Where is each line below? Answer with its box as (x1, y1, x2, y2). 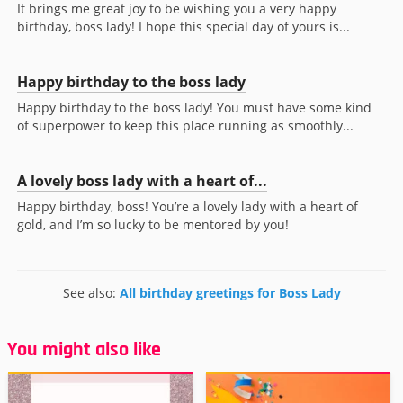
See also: (62, 284, 120, 302)
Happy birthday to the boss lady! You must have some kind (17, 99, 372, 117)
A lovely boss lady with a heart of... (17, 171, 267, 192)
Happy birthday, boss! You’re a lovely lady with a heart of (17, 198, 358, 216)
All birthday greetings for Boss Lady (119, 284, 341, 302)
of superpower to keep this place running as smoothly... (17, 117, 354, 135)
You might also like (7, 337, 161, 363)
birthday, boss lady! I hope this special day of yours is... (17, 18, 350, 36)
